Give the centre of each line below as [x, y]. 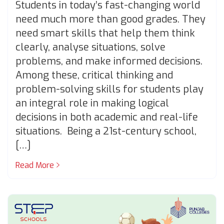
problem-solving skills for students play [109, 89]
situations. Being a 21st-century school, [106, 131]
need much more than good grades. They [110, 19]
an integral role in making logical [92, 103]
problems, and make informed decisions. [109, 61]
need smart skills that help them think [105, 33]
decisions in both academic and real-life [107, 117]
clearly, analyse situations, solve [90, 47]
